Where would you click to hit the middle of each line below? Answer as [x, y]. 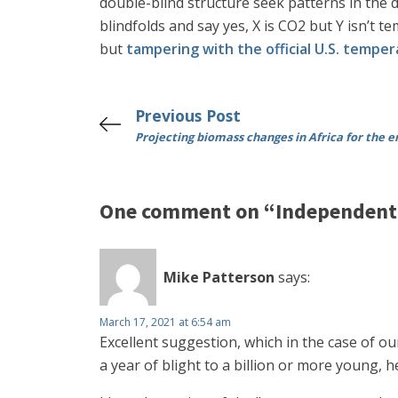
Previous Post [188, 115]
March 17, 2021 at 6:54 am [165, 322]
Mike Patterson [219, 277]
